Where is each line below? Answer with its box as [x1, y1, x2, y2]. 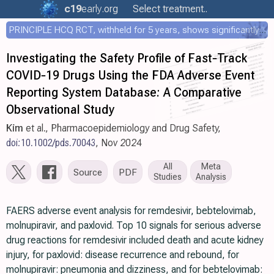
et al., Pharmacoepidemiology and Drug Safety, [23, 122, 221, 134]
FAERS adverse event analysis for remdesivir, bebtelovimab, [6, 205, 256, 217]
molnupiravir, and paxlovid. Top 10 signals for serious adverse [6, 220, 261, 231]
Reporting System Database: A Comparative [6, 85, 242, 100]
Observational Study [6, 102, 114, 117]
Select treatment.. [130, 3, 210, 15]
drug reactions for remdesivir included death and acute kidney [6, 234, 264, 246]
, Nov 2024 [96, 137, 142, 149]
